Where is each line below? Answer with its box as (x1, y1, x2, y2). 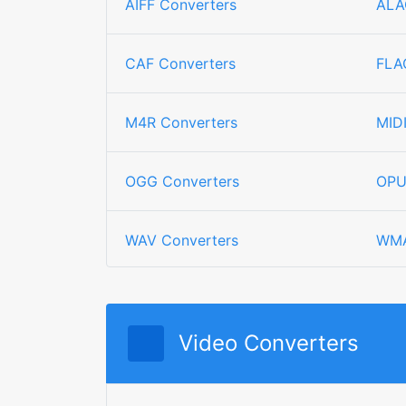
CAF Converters (125, 54, 236, 72)
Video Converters (179, 330, 359, 356)
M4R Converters (125, 113, 237, 131)
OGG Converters (125, 172, 239, 190)
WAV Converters (125, 231, 238, 249)
